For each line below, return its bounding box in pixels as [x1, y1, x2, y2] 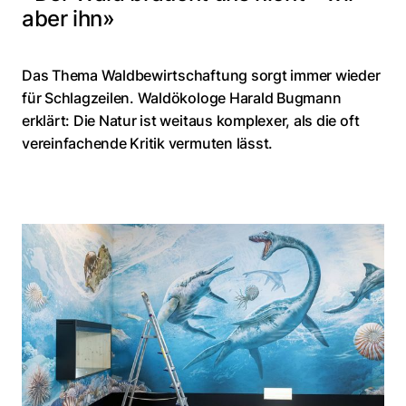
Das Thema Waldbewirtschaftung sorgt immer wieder [22, 65, 381, 84]
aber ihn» [22, 5, 115, 32]
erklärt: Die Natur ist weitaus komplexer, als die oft [22, 111, 360, 130]
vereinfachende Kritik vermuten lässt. [22, 133, 274, 152]
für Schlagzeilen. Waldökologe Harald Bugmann [22, 88, 342, 107]
